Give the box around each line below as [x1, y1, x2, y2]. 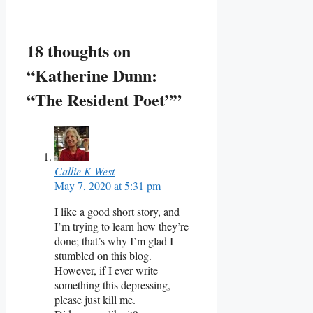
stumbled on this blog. [54, 247, 152, 263]
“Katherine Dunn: [27, 62, 157, 87]
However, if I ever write [54, 262, 158, 277]
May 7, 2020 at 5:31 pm [54, 177, 161, 193]
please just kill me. [54, 291, 136, 307]
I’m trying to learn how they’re [54, 218, 189, 233]
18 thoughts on [27, 38, 131, 63]
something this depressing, [54, 277, 170, 292]
